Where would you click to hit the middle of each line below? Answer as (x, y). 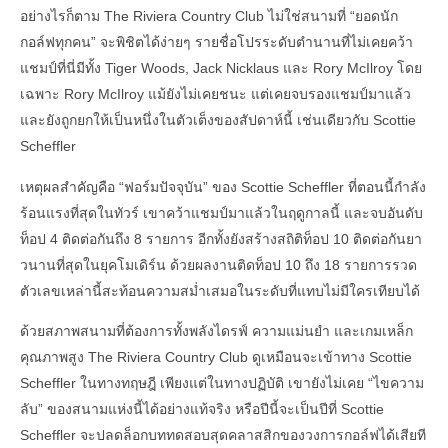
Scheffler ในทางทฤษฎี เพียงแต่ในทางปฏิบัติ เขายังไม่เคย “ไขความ (222, 383)
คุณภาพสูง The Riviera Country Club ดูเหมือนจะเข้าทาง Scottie (216, 357)
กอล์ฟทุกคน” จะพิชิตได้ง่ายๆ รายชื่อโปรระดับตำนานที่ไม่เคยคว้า (216, 42)
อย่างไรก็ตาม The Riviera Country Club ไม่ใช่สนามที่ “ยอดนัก (209, 16)
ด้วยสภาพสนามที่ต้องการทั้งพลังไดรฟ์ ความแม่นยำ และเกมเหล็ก (216, 331)
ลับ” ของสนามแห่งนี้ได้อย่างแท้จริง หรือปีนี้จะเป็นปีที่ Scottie (202, 409)
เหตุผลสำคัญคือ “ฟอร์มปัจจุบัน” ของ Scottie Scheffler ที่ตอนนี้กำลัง (223, 186)
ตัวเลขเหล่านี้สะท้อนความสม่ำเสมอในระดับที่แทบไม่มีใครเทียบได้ (220, 290)
